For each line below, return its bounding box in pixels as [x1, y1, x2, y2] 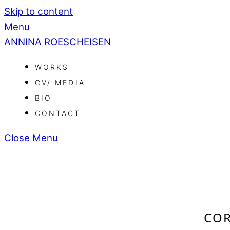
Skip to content [4, 6, 73, 17]
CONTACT [35, 109, 81, 118]
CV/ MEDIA [35, 78, 85, 87]
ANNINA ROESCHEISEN [4, 35, 111, 48]
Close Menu [4, 132, 58, 144]
